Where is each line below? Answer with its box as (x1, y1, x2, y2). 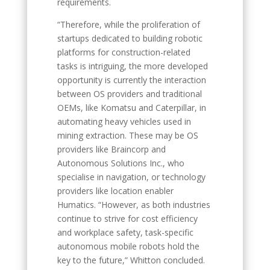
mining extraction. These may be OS (57, 130, 198, 141)
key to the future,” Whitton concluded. (57, 254, 205, 266)
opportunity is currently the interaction (57, 74, 206, 86)
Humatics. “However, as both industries (57, 199, 210, 210)
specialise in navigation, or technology (57, 171, 206, 183)
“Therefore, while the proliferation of (57, 19, 200, 30)
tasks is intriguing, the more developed (57, 60, 208, 72)
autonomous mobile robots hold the (57, 240, 199, 252)
